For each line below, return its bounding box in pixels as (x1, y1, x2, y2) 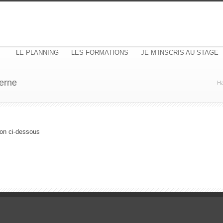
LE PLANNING (16, 49, 59, 56)
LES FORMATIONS (71, 49, 128, 56)
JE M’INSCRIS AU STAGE (141, 49, 219, 56)
